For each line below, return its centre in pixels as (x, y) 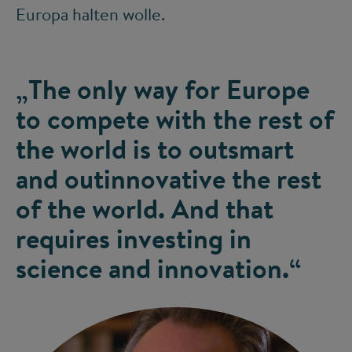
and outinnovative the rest (169, 179)
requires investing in (134, 238)
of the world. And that (145, 209)
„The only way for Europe (163, 89)
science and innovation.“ (158, 268)
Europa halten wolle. (90, 14)
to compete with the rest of (175, 119)
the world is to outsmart (155, 149)
